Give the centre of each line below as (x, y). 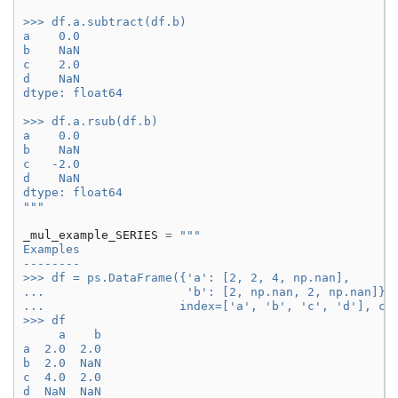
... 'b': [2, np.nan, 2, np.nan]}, (208, 292)
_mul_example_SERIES (91, 235)
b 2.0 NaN (62, 363)
